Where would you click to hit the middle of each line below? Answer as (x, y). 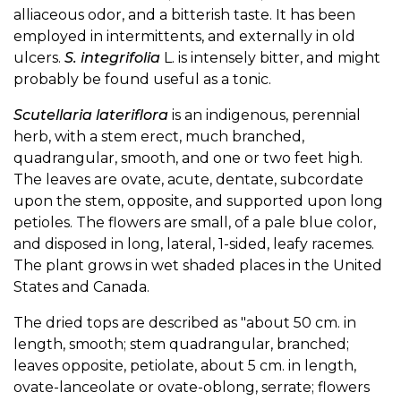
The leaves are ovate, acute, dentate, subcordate (188, 179)
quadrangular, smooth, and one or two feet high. (188, 158)
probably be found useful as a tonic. (142, 79)
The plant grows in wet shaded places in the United (198, 265)
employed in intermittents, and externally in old (184, 36)
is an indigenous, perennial (264, 115)
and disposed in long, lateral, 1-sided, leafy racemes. (194, 243)
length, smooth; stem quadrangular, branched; (181, 344)
